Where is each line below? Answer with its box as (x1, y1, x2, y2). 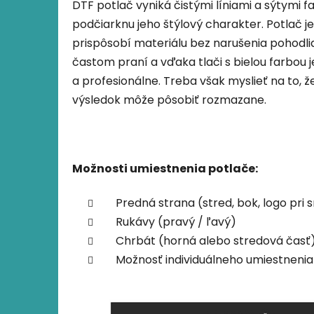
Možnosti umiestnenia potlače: (72, 160, 258, 177)
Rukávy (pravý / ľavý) (96, 213, 236, 230)
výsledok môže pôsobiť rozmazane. (72, 91, 266, 108)
